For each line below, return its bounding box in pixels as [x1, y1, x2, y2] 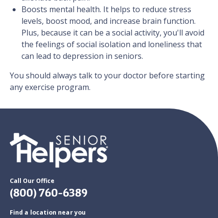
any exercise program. [10, 82, 91, 93]
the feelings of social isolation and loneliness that [21, 39, 202, 50]
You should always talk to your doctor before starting [10, 70, 205, 81]
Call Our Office [10, 177, 54, 185]
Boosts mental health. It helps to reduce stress [21, 4, 191, 15]
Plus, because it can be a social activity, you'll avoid [21, 27, 204, 38]
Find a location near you [10, 208, 86, 217]
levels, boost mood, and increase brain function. [21, 16, 196, 27]
